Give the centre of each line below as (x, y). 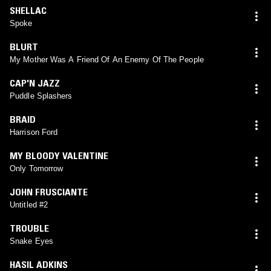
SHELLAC (28, 10)
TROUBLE (29, 228)
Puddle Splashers (41, 96)
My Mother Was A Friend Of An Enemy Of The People (107, 59)
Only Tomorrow (37, 168)
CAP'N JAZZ (35, 83)
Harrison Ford (34, 132)
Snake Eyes (31, 241)
